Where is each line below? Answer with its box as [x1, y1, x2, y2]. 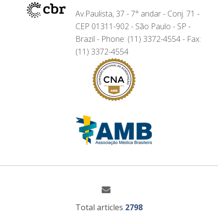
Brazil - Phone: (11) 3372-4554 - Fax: [75, 33, 201, 44]
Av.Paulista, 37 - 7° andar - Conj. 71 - [75, 8, 200, 19]
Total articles [75, 201, 125, 213]
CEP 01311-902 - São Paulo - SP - [75, 20, 191, 32]
